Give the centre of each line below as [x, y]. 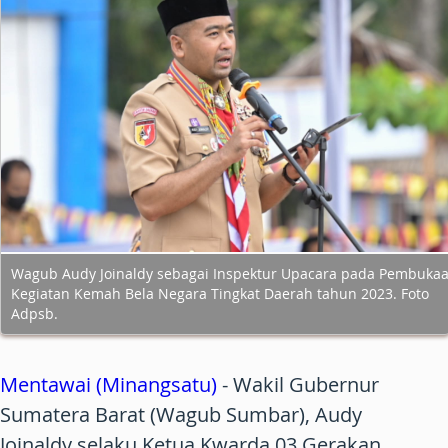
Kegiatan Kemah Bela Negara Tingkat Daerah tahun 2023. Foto [220, 294]
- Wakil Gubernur [298, 385]
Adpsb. [34, 314]
